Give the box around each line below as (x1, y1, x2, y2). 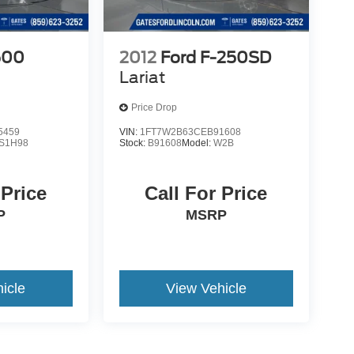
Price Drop (130, 102, 177, 114)
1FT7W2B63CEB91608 (139, 126, 241, 137)
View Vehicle (165, 280, 247, 296)
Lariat (119, 67, 165, 87)
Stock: (119, 137, 148, 149)
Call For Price (145, 182, 268, 204)
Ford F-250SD (160, 47, 271, 67)
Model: (181, 137, 213, 149)
